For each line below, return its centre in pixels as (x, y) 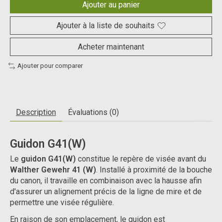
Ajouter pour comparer (50, 66)
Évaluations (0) (93, 112)
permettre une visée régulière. (62, 202)
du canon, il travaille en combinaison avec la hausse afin (106, 180)
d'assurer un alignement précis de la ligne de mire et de (106, 191)
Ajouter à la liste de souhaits (106, 26)
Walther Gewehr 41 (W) (53, 169)
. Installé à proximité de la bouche (154, 169)
